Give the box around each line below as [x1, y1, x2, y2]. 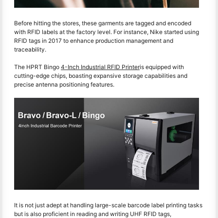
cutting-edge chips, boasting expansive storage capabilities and [14, 72, 187, 80]
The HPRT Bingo [14, 63, 61, 71]
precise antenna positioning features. [14, 81, 114, 89]
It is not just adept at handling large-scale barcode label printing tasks [14, 201, 202, 209]
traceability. [14, 46, 46, 54]
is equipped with [140, 63, 184, 71]
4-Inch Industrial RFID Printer [61, 63, 140, 71]
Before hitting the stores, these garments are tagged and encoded [14, 19, 191, 27]
